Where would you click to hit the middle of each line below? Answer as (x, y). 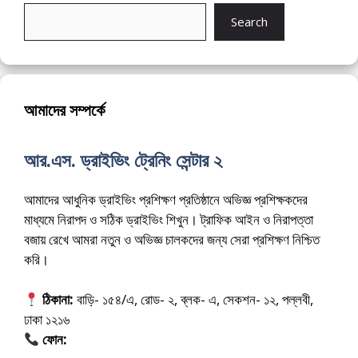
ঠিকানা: (58, 300)
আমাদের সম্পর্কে (64, 109)
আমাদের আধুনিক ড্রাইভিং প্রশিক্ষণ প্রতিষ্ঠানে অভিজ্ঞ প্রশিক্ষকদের (166, 199)
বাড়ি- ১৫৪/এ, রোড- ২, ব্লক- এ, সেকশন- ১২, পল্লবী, (194, 300)
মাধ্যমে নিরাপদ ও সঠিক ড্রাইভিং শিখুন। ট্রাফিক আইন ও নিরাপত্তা (169, 219)
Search (249, 22)
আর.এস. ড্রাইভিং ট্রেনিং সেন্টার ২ (123, 159)
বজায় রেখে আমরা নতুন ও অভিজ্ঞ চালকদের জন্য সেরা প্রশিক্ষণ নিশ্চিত (172, 239)
